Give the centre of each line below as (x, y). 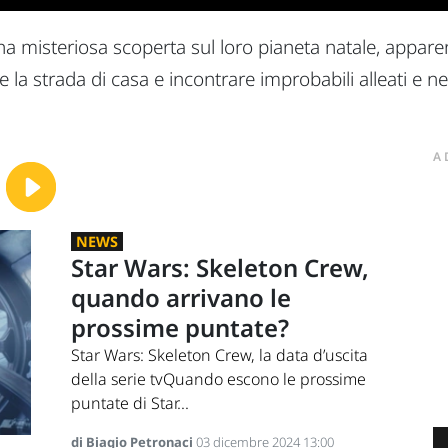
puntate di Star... (129, 403)
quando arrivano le (180, 298)
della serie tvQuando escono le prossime (218, 379)
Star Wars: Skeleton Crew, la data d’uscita (219, 355)
